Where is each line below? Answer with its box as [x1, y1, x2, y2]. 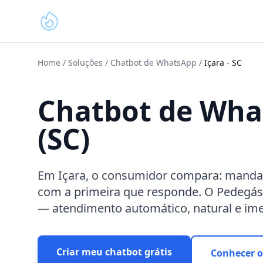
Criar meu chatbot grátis [56, 245, 172, 258]
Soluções [68, 57, 103, 68]
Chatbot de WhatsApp [110, 57, 197, 68]
